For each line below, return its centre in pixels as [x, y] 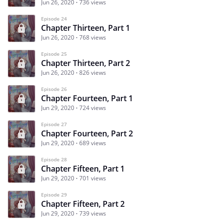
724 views [93, 108]
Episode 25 [54, 54]
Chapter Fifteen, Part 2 [83, 204]
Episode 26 [54, 89]
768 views [93, 37]
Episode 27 [54, 124]
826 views [93, 72]
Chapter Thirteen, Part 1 [86, 28]
